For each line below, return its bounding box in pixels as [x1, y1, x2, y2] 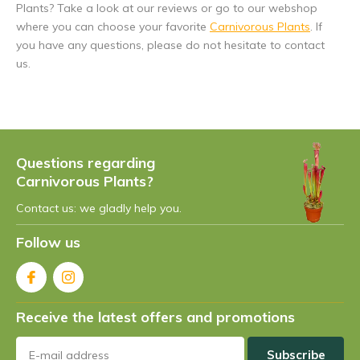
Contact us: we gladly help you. [16, 201, 182, 215]
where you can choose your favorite [16, 19, 210, 34]
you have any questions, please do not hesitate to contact [16, 38, 325, 52]
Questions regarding [16, 153, 155, 172]
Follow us [16, 233, 80, 252]
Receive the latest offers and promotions [16, 308, 295, 326]
